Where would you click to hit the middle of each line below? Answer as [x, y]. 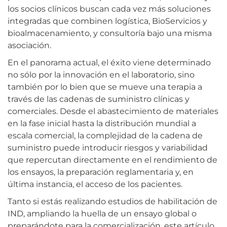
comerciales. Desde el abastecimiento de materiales [113, 111]
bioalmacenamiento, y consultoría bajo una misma [110, 33]
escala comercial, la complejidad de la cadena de [105, 135]
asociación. [29, 45]
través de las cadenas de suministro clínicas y [99, 99]
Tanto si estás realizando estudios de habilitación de [112, 201]
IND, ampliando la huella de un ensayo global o [102, 213]
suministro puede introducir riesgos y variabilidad [108, 147]
